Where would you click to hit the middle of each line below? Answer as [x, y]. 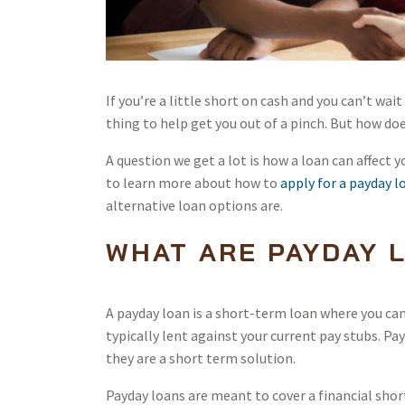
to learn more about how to [193, 183]
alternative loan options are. [194, 205]
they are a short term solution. [201, 358]
